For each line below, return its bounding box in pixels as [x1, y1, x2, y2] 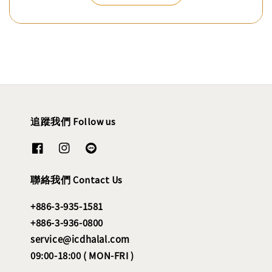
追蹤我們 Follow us [30, 115, 116, 127]
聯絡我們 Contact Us [30, 174, 123, 186]
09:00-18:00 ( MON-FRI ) [30, 249, 134, 262]
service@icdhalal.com [30, 233, 130, 246]
